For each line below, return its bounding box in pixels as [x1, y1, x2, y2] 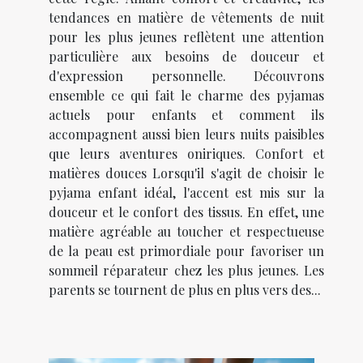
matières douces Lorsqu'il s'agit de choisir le [49, 164, 324, 182]
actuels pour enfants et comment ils [49, 106, 324, 124]
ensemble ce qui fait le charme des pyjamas [49, 87, 324, 105]
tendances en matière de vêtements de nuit [49, 9, 324, 27]
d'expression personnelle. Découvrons [49, 67, 324, 85]
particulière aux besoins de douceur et [49, 48, 324, 66]
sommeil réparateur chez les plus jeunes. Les [49, 262, 324, 280]
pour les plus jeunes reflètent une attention [49, 28, 324, 46]
